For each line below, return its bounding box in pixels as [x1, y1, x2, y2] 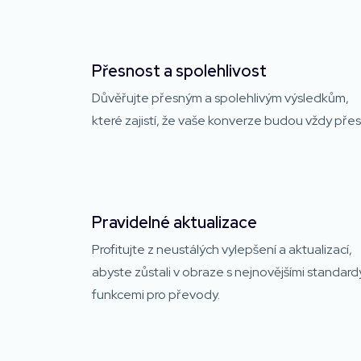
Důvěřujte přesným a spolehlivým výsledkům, [92, 89, 349, 106]
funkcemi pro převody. [92, 285, 220, 303]
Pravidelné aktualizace [92, 211, 257, 233]
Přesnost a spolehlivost [92, 60, 267, 81]
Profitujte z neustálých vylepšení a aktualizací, [92, 240, 352, 258]
